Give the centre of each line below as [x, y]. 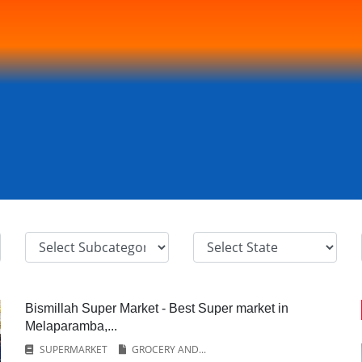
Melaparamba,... [71, 326]
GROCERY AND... [168, 349]
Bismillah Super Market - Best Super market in [156, 308]
